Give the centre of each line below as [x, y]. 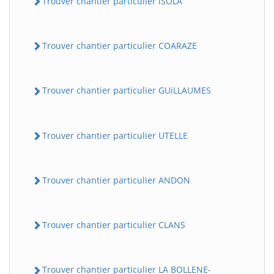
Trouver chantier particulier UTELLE [115, 135]
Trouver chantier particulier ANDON [116, 180]
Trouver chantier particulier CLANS [114, 225]
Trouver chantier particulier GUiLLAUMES [127, 91]
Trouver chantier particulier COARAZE [120, 46]
